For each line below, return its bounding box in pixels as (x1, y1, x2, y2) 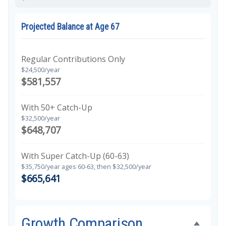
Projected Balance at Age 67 (21, 22, 120, 32)
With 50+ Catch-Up (21, 102, 92, 113)
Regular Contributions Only (21, 53, 125, 65)
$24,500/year (21, 65, 60, 74)
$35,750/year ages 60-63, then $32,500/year (21, 162, 151, 171)
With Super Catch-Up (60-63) (21, 150, 129, 161)
